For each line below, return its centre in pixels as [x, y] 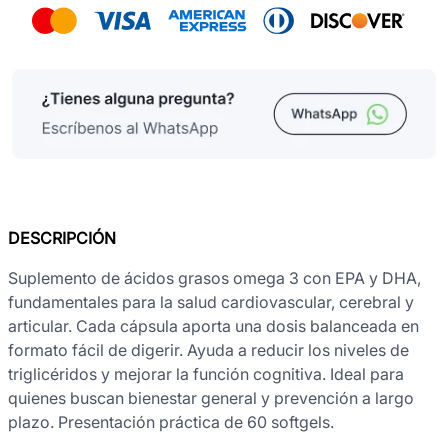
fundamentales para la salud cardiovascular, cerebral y [211, 301]
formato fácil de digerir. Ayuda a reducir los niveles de [208, 349]
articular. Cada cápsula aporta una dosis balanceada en [213, 325]
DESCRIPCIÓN [62, 237]
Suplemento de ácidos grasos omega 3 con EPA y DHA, [214, 277]
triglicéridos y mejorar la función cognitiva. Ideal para [206, 373]
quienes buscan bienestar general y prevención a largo [211, 397]
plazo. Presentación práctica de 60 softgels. [171, 421]
